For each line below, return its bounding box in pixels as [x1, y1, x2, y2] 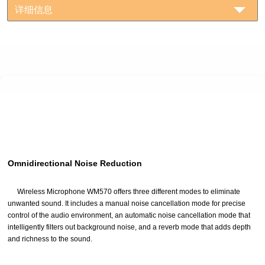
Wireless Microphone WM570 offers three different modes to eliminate [17, 187, 240, 196]
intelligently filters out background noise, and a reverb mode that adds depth [8, 222, 251, 231]
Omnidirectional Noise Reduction [8, 158, 142, 168]
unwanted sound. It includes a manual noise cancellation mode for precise [8, 199, 245, 208]
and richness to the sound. [8, 234, 92, 243]
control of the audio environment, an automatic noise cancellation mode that [8, 211, 250, 219]
